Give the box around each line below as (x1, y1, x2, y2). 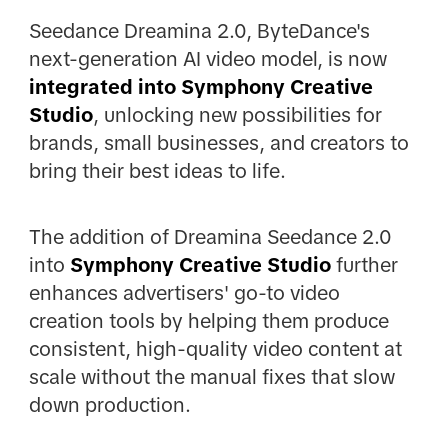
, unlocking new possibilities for (92, 103, 382, 126)
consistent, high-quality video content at (28, 337, 402, 360)
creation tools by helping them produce (28, 309, 389, 332)
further (330, 253, 398, 276)
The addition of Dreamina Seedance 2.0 (28, 225, 392, 248)
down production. (28, 393, 191, 416)
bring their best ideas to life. (28, 159, 286, 182)
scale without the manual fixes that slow (28, 365, 395, 388)
